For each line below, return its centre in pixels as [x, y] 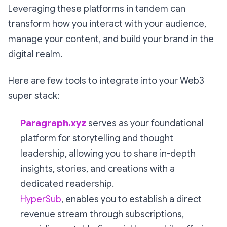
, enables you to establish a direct [131, 199]
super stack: [34, 96]
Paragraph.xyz [53, 123]
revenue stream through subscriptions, [102, 214]
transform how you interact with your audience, [107, 24]
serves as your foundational [145, 123]
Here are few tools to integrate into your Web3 [106, 81]
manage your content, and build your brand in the [111, 39]
